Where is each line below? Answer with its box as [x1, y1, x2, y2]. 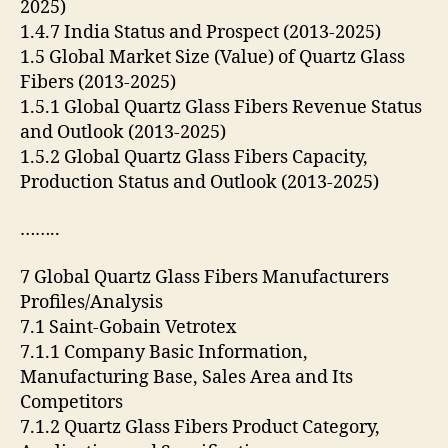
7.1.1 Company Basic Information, [20, 340, 308, 364]
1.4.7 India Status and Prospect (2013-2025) [20, 20, 385, 44]
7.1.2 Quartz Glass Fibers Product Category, [20, 415, 380, 439]
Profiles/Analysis [20, 290, 167, 314]
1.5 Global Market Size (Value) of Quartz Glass [20, 45, 405, 69]
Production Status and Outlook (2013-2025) [20, 170, 379, 194]
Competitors [20, 390, 127, 414]
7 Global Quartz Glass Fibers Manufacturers [20, 265, 389, 289]
